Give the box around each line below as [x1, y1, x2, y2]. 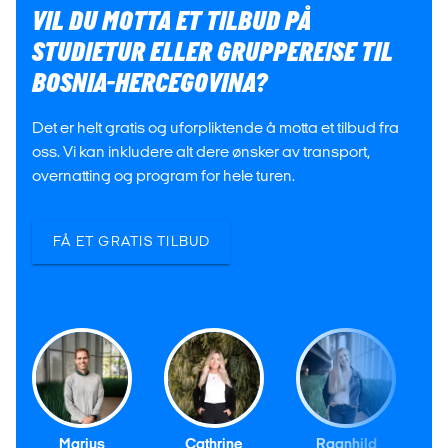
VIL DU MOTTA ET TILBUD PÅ [32, 5, 311, 38]
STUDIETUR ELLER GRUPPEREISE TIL [32, 36, 393, 69]
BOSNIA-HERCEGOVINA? [32, 67, 267, 100]
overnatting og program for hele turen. [32, 166, 295, 184]
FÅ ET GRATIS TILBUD [52, 234, 211, 250]
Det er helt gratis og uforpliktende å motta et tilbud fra [32, 118, 399, 136]
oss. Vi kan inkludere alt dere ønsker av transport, [32, 142, 370, 160]
